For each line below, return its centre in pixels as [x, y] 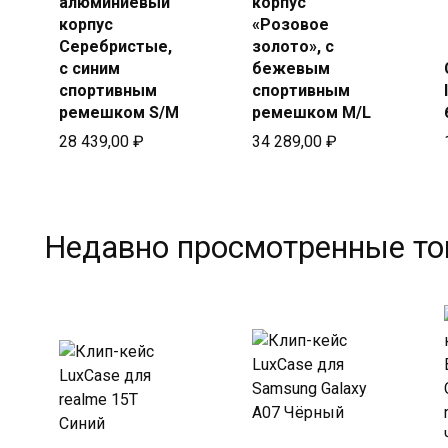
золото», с [292, 46]
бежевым [290, 68]
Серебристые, [115, 46]
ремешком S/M [119, 112]
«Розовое [290, 24]
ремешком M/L [311, 112]
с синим [89, 68]
